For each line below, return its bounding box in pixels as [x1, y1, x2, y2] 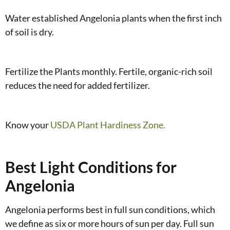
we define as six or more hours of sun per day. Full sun [5, 217, 214, 229]
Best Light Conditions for [5, 157, 177, 176]
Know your [5, 119, 50, 130]
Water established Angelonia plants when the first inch [5, 12, 222, 24]
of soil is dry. [5, 26, 54, 37]
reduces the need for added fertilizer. [5, 79, 150, 91]
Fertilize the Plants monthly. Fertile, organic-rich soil [5, 65, 213, 77]
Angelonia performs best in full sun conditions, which [5, 203, 215, 215]
